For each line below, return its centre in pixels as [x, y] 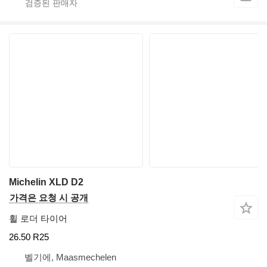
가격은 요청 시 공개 [49, 197]
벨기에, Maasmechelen [70, 257]
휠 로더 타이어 [38, 218]
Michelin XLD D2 [46, 182]
